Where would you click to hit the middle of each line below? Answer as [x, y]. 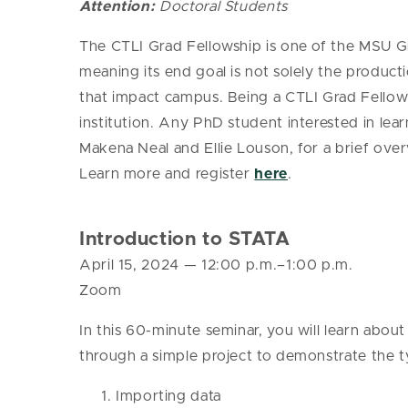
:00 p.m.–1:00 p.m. [285, 265]
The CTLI [114, 47]
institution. [119, 123]
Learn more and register [167, 174]
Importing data [168, 397]
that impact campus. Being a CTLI [201, 98]
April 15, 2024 [132, 265]
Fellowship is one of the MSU [289, 47]
